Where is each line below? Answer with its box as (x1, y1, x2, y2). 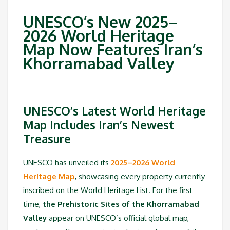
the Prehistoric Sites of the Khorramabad (43, 199, 199, 209)
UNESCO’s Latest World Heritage (23, 104, 206, 119)
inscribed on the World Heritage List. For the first (23, 185, 193, 195)
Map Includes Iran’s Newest (23, 118, 174, 132)
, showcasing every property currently (75, 171, 205, 181)
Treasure (23, 131, 71, 146)
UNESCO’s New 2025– (23, 12, 178, 32)
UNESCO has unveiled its (23, 157, 111, 167)
